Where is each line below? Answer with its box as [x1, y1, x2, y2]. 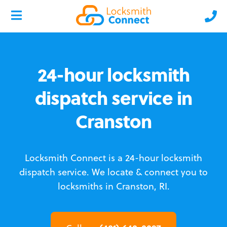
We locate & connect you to [92, 166, 208, 178]
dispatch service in [35, 84, 192, 111]
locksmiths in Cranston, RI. [57, 180, 170, 193]
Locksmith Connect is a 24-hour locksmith [25, 152, 202, 164]
